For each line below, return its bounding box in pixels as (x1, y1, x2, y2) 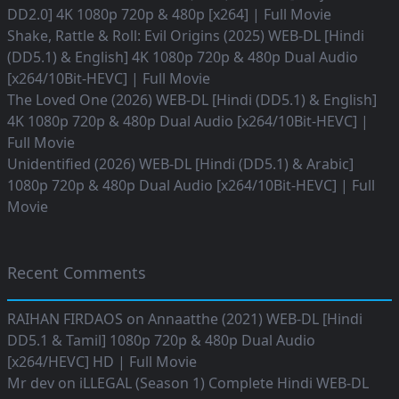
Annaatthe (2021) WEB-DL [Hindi (148, 309, 362, 330)
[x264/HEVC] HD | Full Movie (7, 352, 197, 372)
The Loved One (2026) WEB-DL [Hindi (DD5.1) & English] (7, 90, 377, 110)
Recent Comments (7, 262, 146, 284)
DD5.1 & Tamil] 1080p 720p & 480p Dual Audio (7, 330, 315, 351)
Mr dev (7, 373, 54, 394)
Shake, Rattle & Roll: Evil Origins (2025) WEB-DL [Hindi (7, 26, 364, 46)
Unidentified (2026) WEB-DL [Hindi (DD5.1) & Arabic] (7, 154, 354, 175)
